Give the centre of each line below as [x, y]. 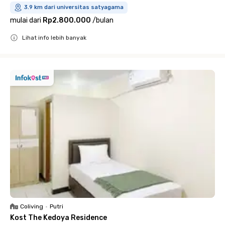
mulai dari [26, 20]
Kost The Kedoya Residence [59, 217]
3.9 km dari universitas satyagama [74, 7]
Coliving [32, 206]
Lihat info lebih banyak [54, 37]
